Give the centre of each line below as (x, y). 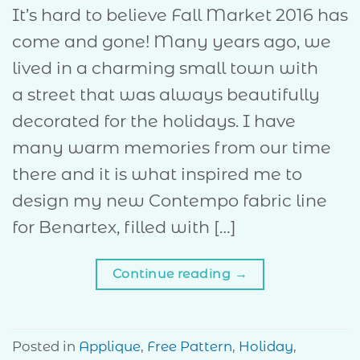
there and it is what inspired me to (157, 174)
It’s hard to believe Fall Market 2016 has (180, 14)
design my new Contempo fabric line (170, 200)
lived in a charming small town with (165, 67)
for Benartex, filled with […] (124, 227)
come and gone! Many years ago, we (172, 41)
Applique (110, 347)
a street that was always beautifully (166, 94)
